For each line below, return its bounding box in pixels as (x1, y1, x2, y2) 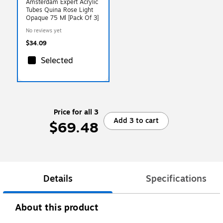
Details (43, 172, 73, 186)
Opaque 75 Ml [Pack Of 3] (26, 13, 99, 22)
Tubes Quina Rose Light (26, 5, 93, 14)
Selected (41, 54, 73, 67)
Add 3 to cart (113, 115, 159, 126)
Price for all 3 (54, 107, 99, 117)
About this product (15, 201, 99, 215)
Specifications (146, 172, 207, 186)
